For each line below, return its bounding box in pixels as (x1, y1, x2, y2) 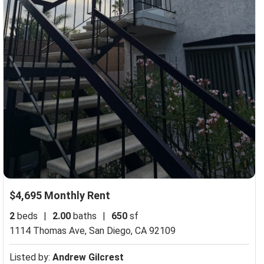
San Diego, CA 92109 (88, 225, 176, 236)
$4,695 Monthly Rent (9, 189, 110, 202)
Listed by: (9, 251, 52, 263)
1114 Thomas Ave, (9, 225, 89, 236)
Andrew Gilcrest (52, 251, 124, 263)
